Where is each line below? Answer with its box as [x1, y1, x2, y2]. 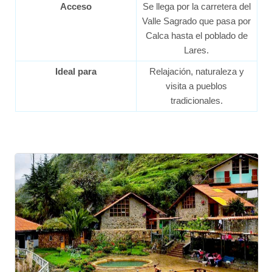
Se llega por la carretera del [142, 1, 251, 12]
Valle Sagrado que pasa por [142, 16, 251, 27]
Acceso [59, 1, 92, 12]
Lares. [184, 45, 209, 56]
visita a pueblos [166, 81, 227, 92]
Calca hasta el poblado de [145, 30, 248, 41]
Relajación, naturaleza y [149, 66, 244, 77]
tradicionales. [170, 95, 223, 106]
